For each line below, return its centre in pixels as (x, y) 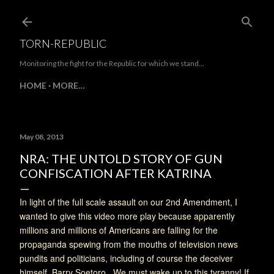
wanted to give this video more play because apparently (127, 216)
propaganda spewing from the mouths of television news (129, 244)
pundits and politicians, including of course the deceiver (126, 258)
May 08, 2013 (42, 137)
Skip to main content (137, 15)
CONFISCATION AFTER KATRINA (116, 173)
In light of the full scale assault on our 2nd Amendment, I (128, 202)
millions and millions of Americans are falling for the (119, 230)
